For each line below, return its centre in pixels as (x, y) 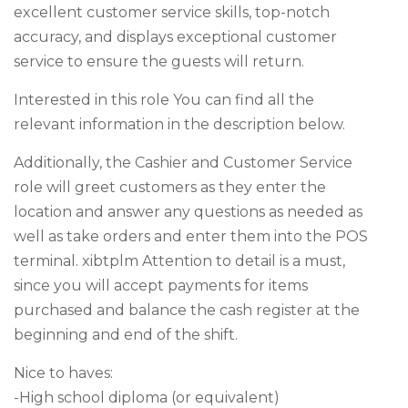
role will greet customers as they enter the (170, 187)
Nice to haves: (63, 373)
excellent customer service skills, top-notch (172, 12)
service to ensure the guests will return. (159, 61)
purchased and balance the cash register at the (187, 310)
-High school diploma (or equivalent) (147, 398)
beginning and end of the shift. (126, 335)
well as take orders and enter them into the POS (191, 236)
